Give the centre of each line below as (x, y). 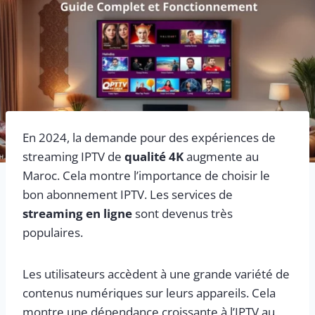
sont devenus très (182, 213)
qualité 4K (154, 156)
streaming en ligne (77, 213)
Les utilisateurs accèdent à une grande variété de (156, 274)
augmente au (221, 156)
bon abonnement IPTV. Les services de (128, 194)
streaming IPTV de (73, 156)
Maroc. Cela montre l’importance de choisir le (146, 175)
